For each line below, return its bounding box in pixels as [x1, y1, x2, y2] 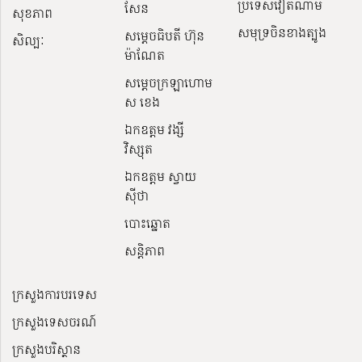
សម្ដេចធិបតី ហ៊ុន [124, 27, 205, 45]
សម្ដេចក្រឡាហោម [124, 74, 213, 92]
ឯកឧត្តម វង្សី [124, 120, 185, 139]
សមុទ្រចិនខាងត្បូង [237, 23, 326, 42]
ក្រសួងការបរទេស [12, 285, 97, 304]
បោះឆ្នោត [124, 214, 171, 233]
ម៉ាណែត [124, 46, 166, 65]
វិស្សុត [124, 140, 154, 158]
